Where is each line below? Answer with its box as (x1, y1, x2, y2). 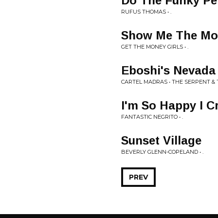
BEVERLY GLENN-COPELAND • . (121, 148, 203, 155)
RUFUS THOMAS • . (121, 8, 171, 15)
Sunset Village (121, 134, 201, 147)
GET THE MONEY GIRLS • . (121, 43, 188, 50)
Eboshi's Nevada (121, 64, 216, 77)
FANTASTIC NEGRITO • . (121, 113, 183, 120)
